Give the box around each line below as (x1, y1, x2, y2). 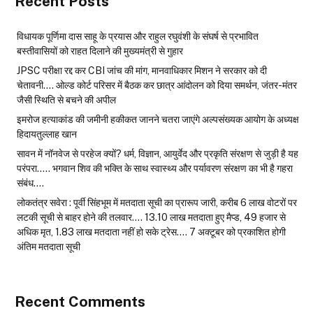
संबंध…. (17, 177, 44, 189)
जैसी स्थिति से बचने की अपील (17, 94, 116, 106)
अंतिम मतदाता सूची (17, 241, 80, 253)
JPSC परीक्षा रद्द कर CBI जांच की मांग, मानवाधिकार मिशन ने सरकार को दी (17, 65, 267, 77)
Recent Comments (15, 293, 145, 311)
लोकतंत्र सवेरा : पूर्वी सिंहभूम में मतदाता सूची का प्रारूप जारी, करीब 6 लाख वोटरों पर (17, 197, 297, 209)
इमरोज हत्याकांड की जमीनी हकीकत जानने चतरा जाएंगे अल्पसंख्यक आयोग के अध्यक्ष (17, 114, 299, 126)
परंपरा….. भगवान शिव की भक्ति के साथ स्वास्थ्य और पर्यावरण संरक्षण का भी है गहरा (17, 163, 293, 175)
